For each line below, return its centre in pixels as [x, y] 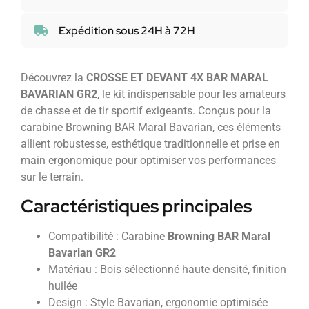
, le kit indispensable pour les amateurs [191, 94]
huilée [63, 286]
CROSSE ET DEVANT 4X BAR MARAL [177, 78]
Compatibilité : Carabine [108, 236]
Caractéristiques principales [136, 206]
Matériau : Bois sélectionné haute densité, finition [167, 269]
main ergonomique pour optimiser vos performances [148, 161]
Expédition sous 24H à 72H [127, 30]
